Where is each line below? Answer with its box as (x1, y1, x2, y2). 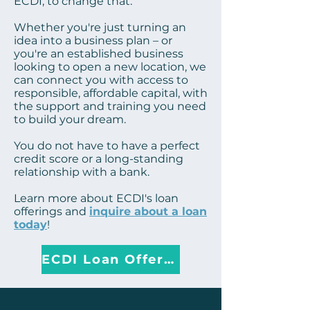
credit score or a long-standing (14, 152, 183, 165)
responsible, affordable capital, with (14, 86, 208, 100)
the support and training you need (14, 100, 206, 113)
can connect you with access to (14, 73, 188, 86)
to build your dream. (14, 113, 126, 126)
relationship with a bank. (14, 165, 149, 179)
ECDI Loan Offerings (164, 252, 174, 267)
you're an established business (14, 47, 183, 60)
